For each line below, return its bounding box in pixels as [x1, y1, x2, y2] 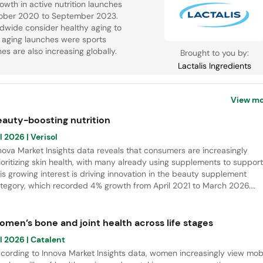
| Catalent [25, 234, 66, 245]
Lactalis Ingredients [178, 60, 252, 72]
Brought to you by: [180, 48, 249, 59]
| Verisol [25, 131, 58, 143]
